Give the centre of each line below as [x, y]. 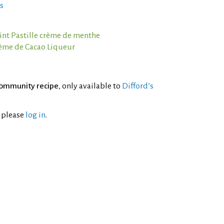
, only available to [90, 86]
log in [35, 115]
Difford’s [138, 86]
